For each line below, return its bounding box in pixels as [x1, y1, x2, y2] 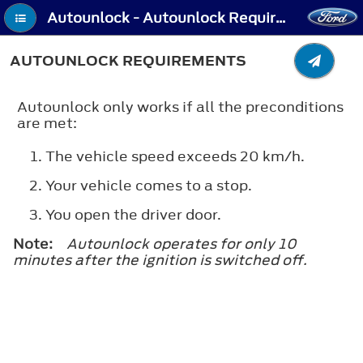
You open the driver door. [45, 204, 222, 224]
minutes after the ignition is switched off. [13, 250, 307, 270]
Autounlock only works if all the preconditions [17, 96, 344, 117]
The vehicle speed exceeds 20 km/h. [45, 146, 305, 166]
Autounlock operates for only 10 [66, 233, 297, 254]
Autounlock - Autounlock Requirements [275, 8, 287, 28]
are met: [17, 113, 77, 133]
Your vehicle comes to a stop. [45, 175, 252, 195]
